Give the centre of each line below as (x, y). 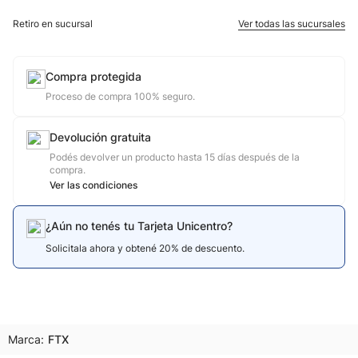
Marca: (26, 339)
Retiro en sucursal (53, 24)
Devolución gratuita (100, 137)
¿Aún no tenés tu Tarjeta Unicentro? (139, 226)
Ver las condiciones (93, 185)
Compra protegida (93, 76)
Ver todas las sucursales (292, 24)
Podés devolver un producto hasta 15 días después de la (175, 157)
